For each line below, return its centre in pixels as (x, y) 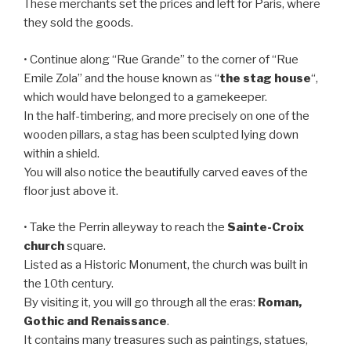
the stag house (265, 78)
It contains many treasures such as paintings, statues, (166, 340)
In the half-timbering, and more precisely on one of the (166, 116)
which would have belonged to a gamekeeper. (145, 97)
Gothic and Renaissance (95, 322)
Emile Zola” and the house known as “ (121, 78)
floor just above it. (71, 191)
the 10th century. (69, 284)
